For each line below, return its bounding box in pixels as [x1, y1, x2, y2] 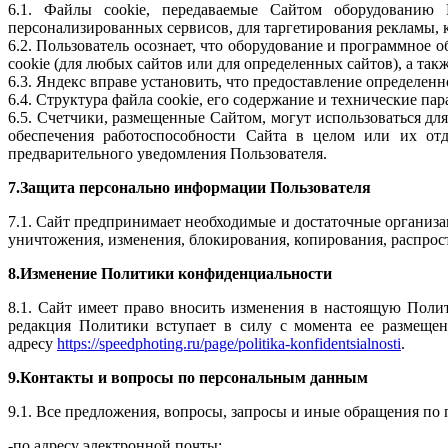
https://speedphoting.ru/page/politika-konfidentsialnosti [57, 334, 401, 352]
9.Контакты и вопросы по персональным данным [8, 368, 368, 386]
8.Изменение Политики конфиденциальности [8, 264, 332, 282]
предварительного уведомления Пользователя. [8, 144, 327, 162]
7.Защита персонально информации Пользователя [8, 178, 371, 196]
